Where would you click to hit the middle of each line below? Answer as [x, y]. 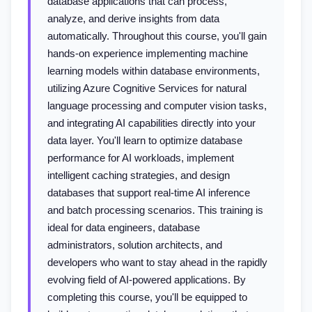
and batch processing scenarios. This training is [155, 210]
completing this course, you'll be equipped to [147, 297]
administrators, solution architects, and [135, 245]
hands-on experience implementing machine [148, 53]
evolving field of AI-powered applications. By [147, 280]
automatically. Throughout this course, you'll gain [157, 36]
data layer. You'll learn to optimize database [145, 140]
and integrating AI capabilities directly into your [151, 123]
